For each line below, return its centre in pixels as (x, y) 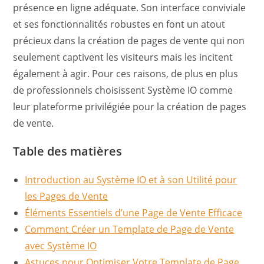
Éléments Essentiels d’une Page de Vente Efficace (134, 213)
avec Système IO (61, 246)
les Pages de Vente (67, 196)
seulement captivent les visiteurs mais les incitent (123, 57)
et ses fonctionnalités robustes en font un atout (119, 24)
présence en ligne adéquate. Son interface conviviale (130, 8)
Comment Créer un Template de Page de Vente (130, 229)
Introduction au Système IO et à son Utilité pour (131, 180)
